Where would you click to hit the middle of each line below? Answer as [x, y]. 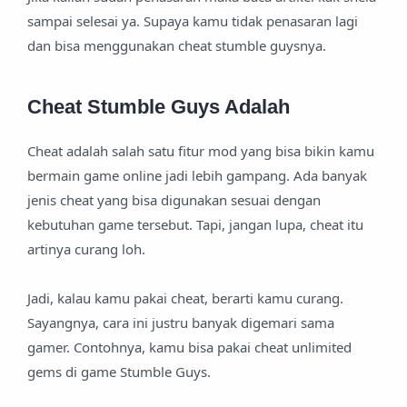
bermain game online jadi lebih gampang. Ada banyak [197, 176]
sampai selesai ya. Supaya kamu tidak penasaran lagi [193, 21]
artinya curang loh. [88, 249]
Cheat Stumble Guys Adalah [159, 107]
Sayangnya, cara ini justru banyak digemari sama [181, 323]
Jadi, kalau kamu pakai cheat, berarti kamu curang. [185, 298]
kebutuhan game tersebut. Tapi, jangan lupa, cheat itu [195, 225]
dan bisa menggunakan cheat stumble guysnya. [177, 45]
